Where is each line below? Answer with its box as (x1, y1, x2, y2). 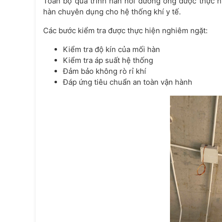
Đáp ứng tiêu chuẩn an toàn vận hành (63, 77, 192, 87)
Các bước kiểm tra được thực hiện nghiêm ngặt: (43, 26, 208, 36)
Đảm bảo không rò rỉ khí (63, 66, 146, 76)
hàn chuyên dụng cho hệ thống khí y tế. (43, 7, 181, 17)
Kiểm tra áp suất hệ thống (63, 55, 153, 65)
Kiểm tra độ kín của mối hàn (63, 45, 160, 55)
